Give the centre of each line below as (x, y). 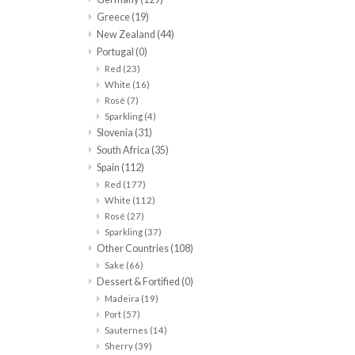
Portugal (116, 52)
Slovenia (116, 133)
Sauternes (127, 330)
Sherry (120, 346)
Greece (114, 17)
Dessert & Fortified (139, 282)
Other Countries (134, 249)
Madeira (123, 299)
